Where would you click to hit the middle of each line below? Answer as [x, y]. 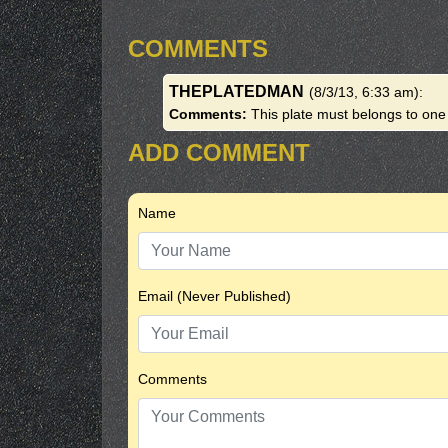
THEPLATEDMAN [237, 91]
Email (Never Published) [214, 296]
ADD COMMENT [219, 152]
